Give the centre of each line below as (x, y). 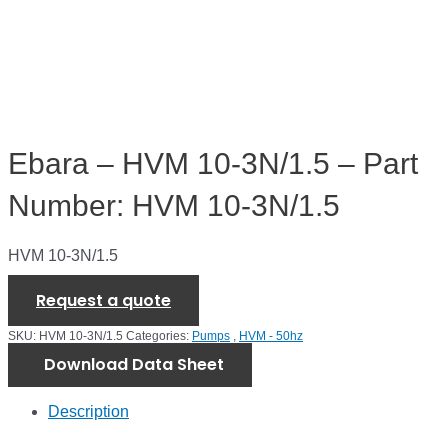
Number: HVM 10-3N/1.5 (174, 206)
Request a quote (103, 301)
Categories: (159, 336)
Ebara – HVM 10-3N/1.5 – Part (213, 164)
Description (88, 411)
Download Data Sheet (134, 365)
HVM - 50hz (271, 336)
